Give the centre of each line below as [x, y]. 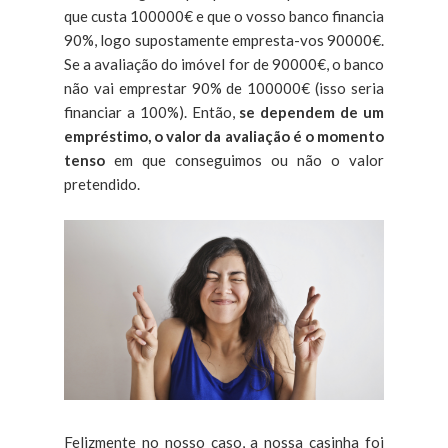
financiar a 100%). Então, [152, 111]
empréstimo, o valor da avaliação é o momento [224, 135]
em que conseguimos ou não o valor [244, 159]
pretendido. [102, 183]
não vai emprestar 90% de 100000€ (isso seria [224, 87]
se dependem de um [312, 111]
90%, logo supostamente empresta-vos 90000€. [224, 39]
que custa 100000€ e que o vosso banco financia [224, 15]
